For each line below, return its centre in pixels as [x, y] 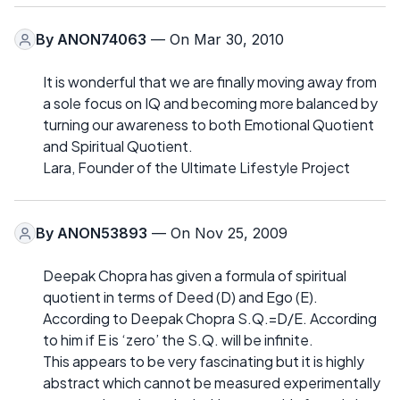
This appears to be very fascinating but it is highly [204, 362]
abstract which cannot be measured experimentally [212, 383]
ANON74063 [102, 40]
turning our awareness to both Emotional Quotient [208, 125]
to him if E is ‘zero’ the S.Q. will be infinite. [178, 340]
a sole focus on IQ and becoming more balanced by [210, 104]
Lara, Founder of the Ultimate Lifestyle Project [196, 168]
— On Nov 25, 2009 [217, 233]
